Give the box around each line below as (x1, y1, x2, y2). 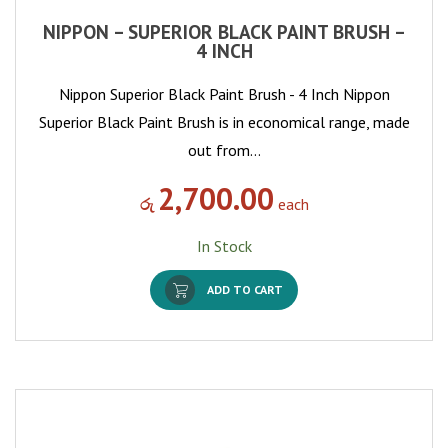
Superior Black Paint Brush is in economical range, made (38, 112, 410, 133)
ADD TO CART (207, 282, 283, 298)
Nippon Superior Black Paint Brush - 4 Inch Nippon (58, 84, 390, 105)
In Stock (196, 236, 252, 257)
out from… (187, 140, 261, 161)
